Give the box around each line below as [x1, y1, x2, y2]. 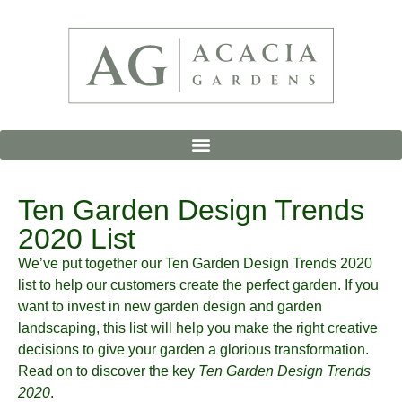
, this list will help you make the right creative [96, 319, 378, 336]
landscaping [18, 319, 96, 336]
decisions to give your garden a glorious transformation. [18, 341, 369, 357]
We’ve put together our [18, 255, 165, 271]
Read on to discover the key [18, 363, 198, 379]
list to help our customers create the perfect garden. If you [18, 276, 379, 293]
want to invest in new [18, 298, 154, 314]
